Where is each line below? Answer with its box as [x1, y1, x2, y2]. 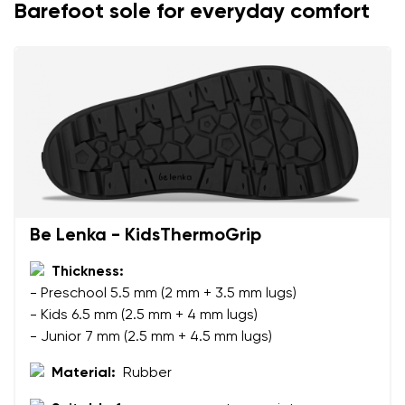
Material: [52, 365, 116, 381]
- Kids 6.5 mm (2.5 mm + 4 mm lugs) [30, 307, 258, 323]
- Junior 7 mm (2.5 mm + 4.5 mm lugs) [30, 329, 272, 344]
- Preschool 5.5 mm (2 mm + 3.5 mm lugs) [30, 286, 297, 301]
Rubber [123, 365, 172, 381]
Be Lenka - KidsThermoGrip [30, 226, 261, 245]
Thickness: [52, 264, 124, 279]
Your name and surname [25, 368, 182, 381]
